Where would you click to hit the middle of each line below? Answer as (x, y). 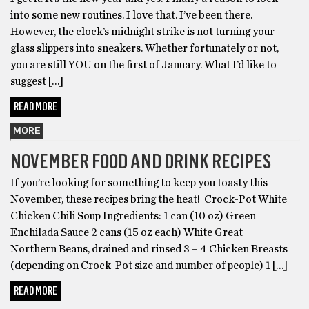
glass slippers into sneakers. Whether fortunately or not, (144, 48)
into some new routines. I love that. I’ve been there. (131, 15)
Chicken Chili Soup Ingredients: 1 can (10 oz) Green (133, 216)
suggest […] (37, 81)
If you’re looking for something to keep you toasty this (139, 182)
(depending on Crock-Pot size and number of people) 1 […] (149, 265)
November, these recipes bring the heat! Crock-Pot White (149, 199)
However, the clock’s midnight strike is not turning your (142, 31)
